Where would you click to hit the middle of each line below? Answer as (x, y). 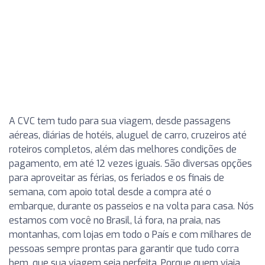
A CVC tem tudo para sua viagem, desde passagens (120, 121)
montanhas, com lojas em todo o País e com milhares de (130, 235)
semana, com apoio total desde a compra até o (110, 192)
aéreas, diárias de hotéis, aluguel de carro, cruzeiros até (128, 135)
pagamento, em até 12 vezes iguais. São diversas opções (130, 164)
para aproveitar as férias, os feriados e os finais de (117, 178)
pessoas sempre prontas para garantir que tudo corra (124, 249)
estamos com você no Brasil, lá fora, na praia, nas (115, 220)
